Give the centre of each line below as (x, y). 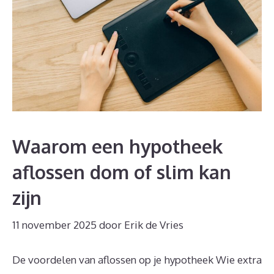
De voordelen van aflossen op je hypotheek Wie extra (137, 259)
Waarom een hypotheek (117, 146)
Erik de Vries (154, 224)
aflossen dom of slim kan (122, 172)
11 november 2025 (54, 224)
